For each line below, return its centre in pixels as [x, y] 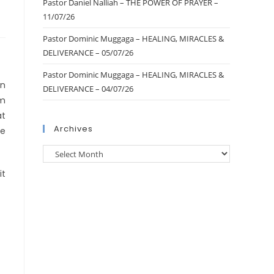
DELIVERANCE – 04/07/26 [88, 89]
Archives [73, 129]
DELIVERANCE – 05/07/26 [88, 53]
